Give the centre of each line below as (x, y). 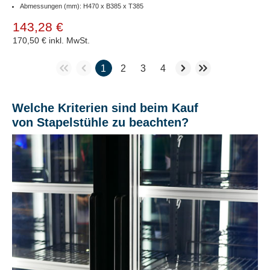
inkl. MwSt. (69, 40)
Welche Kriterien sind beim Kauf (105, 108)
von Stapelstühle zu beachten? (100, 122)
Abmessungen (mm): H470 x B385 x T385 (82, 6)
